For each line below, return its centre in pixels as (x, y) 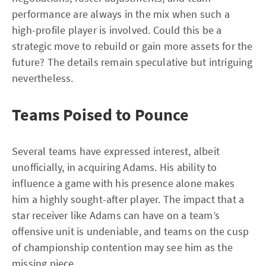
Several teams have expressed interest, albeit (116, 151)
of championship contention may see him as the (123, 247)
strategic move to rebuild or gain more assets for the (132, 46)
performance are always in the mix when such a (121, 14)
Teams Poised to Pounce (100, 115)
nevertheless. (43, 78)
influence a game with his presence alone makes (123, 183)
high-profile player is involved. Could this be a (117, 30)
